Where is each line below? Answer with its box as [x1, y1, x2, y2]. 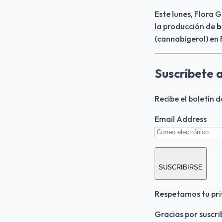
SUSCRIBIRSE [159, 163, 203, 171]
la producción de [155, 21, 215, 31]
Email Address [155, 113, 207, 124]
